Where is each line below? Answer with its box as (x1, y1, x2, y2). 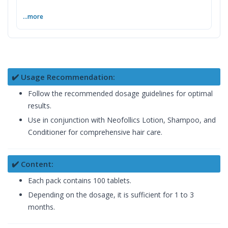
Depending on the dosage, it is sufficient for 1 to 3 (28, 189, 194, 199)
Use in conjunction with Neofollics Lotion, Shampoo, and (28, 115, 216, 125)
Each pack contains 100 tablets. (28, 175, 131, 185)
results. (28, 100, 51, 110)
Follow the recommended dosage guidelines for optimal (28, 88, 213, 98)
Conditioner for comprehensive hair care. (28, 127, 162, 137)
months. (28, 202, 55, 212)
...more (23, 12, 43, 21)
